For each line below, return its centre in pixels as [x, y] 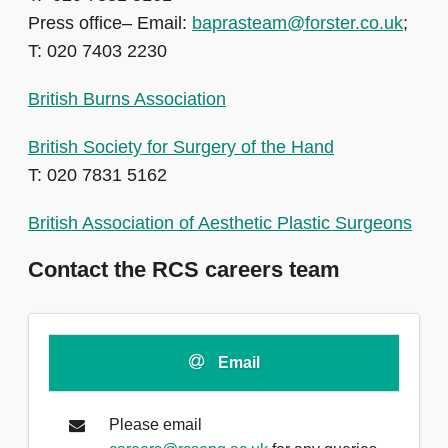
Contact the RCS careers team [184, 270]
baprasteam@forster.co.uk [297, 23]
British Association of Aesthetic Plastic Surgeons [220, 223]
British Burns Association [127, 99]
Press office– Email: [110, 23]
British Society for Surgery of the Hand [181, 147]
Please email [155, 425]
